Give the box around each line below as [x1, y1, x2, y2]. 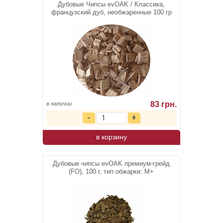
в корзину [96, 133, 127, 141]
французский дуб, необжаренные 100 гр [51, 8, 172, 16]
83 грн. [150, 100, 177, 109]
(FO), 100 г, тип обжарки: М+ [69, 168, 154, 176]
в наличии [46, 101, 72, 107]
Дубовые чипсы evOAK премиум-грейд [53, 160, 170, 168]
